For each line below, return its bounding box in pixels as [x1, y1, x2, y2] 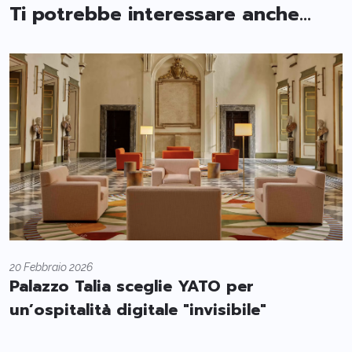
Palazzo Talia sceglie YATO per [9, 274, 254, 299]
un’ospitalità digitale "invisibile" [9, 298, 266, 322]
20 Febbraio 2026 [9, 261, 93, 274]
